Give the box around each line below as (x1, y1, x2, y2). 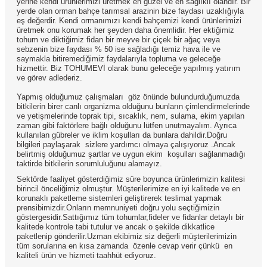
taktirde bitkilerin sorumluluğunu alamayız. (17, 159, 162, 169)
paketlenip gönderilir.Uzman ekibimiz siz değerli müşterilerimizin (17, 232, 237, 241)
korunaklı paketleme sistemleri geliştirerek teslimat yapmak (17, 194, 224, 203)
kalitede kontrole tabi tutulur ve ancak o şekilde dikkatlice (17, 222, 215, 232)
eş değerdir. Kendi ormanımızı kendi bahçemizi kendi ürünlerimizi (17, 16, 241, 26)
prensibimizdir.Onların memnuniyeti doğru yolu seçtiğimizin (17, 203, 219, 213)
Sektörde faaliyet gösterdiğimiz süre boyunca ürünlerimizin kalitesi (17, 175, 245, 184)
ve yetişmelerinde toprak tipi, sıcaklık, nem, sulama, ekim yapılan (17, 111, 244, 121)
